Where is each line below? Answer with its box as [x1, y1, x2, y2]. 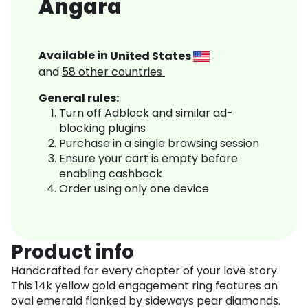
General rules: [38, 90, 119, 107]
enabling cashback [59, 166, 162, 182]
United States [110, 47, 193, 64]
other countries [78, 64, 165, 80]
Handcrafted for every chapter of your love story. [11, 263, 279, 279]
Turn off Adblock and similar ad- [59, 105, 233, 122]
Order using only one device [59, 181, 209, 197]
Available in [38, 47, 110, 64]
